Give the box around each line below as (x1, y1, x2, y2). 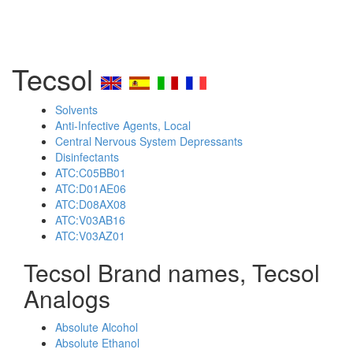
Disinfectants (55, 149, 119, 165)
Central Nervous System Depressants (55, 133, 243, 149)
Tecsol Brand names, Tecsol (24, 255, 320, 289)
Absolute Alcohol (55, 319, 138, 335)
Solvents (55, 102, 98, 117)
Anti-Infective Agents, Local (55, 117, 191, 133)
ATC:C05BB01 (55, 165, 126, 180)
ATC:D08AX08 (55, 196, 126, 212)
